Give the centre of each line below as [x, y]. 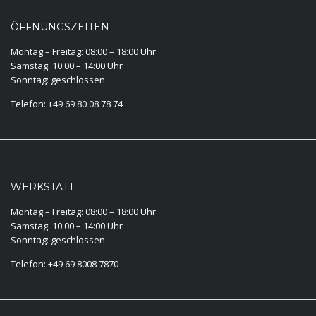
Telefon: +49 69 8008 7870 [65, 263]
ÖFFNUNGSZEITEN [60, 26]
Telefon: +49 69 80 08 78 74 [67, 103]
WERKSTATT [42, 187]
